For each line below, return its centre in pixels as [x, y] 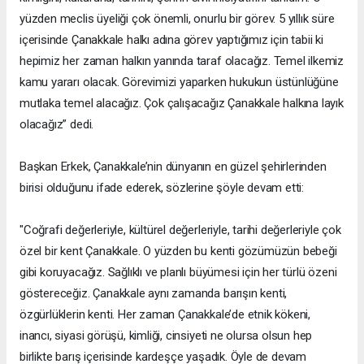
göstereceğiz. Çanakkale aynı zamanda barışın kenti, [154, 293]
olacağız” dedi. [57, 124]
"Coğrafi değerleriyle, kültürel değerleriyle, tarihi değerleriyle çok [180, 230]
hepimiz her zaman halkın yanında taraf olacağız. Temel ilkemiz [182, 61]
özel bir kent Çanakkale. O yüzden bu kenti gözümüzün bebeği [178, 251]
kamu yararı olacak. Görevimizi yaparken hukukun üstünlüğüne [179, 82]
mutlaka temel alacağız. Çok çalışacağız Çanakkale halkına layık [182, 103]
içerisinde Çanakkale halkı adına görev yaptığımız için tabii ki [171, 39]
